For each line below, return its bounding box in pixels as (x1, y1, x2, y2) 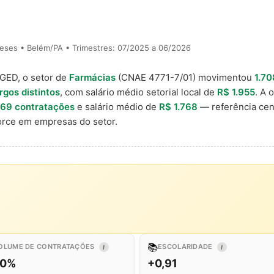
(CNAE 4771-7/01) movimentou (116, 72, 254, 83)
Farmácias (69, 72, 116, 83)
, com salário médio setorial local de (60, 86, 217, 98)
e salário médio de (75, 101, 159, 113)
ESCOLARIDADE (158, 242, 215, 251)
